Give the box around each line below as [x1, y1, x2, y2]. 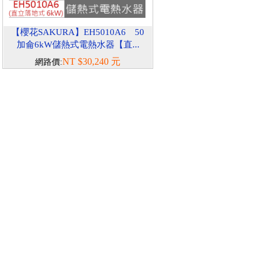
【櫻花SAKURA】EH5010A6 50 [11, 27, 144, 37]
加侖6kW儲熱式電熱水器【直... [16, 40, 140, 49]
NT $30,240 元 [62, 56, 121, 66]
